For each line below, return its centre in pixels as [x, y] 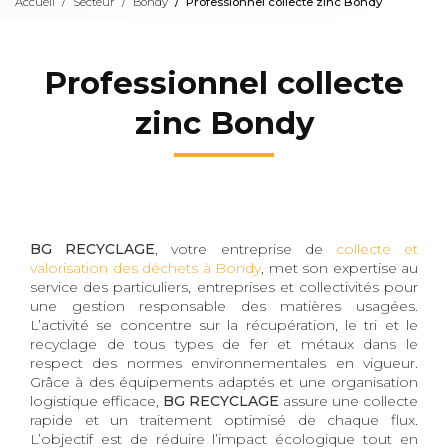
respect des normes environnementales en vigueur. [224, 362]
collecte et [377, 248]
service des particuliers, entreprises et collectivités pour [224, 286]
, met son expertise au [339, 267]
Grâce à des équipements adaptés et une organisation [224, 381]
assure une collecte [348, 400]
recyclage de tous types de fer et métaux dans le [224, 343]
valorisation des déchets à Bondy [145, 267]
